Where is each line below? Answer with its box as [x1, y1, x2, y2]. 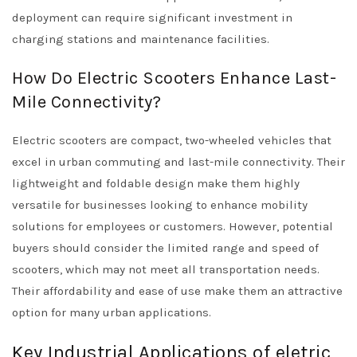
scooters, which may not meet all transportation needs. [12, 262, 320, 277]
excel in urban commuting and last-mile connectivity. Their [12, 155, 345, 169]
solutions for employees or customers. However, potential [12, 219, 333, 233]
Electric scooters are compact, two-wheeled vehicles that [12, 133, 331, 147]
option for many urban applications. [12, 305, 211, 320]
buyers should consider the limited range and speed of [12, 241, 319, 255]
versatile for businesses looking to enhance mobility [12, 198, 308, 212]
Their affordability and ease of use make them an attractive [12, 284, 343, 298]
